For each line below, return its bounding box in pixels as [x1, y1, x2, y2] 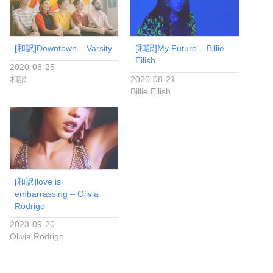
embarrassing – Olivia [15, 188, 99, 199]
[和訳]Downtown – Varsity [15, 43, 113, 54]
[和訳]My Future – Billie [135, 43, 225, 54]
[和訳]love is [15, 176, 62, 186]
